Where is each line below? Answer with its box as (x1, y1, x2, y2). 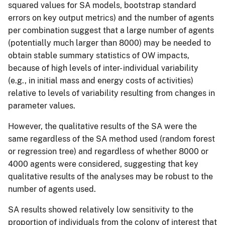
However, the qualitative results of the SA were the (8, 121, 197, 131)
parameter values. (8, 100, 75, 110)
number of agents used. (8, 184, 96, 194)
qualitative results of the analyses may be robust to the (8, 171, 213, 181)
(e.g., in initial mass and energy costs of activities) (8, 75, 193, 85)
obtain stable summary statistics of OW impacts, (8, 50, 189, 60)
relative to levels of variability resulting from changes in (8, 88, 215, 98)
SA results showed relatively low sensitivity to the (8, 204, 193, 214)
